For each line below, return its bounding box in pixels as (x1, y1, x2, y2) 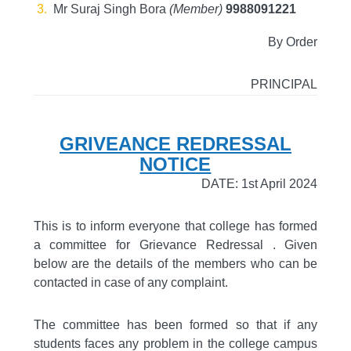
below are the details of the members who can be (33, 257, 318, 270)
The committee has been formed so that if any (33, 318, 318, 331)
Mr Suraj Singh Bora (52, 2, 169, 16)
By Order (268, 35, 318, 49)
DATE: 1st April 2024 (201, 177, 318, 190)
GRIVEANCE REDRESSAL (59, 133, 291, 154)
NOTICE (139, 154, 212, 175)
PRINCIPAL (251, 78, 318, 91)
